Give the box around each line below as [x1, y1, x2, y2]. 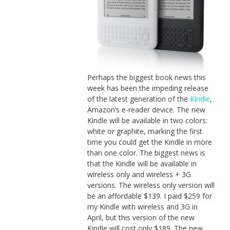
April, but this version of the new [87, 212, 195, 222]
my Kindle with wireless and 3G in [87, 201, 198, 212]
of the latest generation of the [87, 93, 190, 104]
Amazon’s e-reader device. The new [87, 104, 205, 114]
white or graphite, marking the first [87, 126, 202, 136]
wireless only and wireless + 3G [87, 169, 191, 179]
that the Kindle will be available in [87, 158, 197, 168]
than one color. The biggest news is [87, 147, 205, 158]
